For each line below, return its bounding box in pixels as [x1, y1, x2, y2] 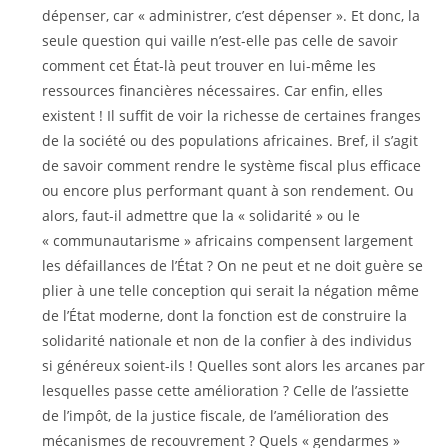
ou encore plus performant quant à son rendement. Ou [42, 181, 415, 200]
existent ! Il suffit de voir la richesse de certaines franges [42, 106, 422, 125]
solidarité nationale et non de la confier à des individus [42, 331, 413, 350]
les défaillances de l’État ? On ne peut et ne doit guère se [42, 256, 424, 275]
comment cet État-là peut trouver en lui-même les [42, 56, 377, 75]
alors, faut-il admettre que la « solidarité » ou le [42, 206, 361, 225]
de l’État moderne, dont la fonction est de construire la [42, 306, 408, 325]
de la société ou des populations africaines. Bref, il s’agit [42, 131, 419, 150]
